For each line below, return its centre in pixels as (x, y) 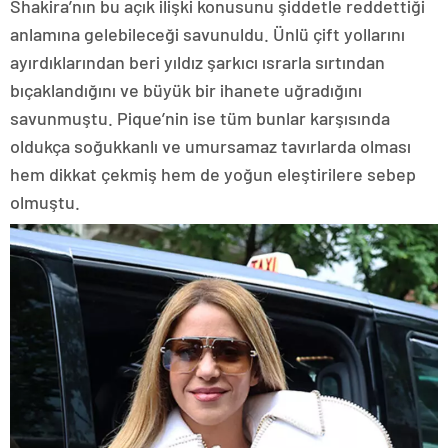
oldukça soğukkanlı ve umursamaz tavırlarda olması (210, 145)
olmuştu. (45, 201)
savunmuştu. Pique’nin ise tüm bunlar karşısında (200, 117)
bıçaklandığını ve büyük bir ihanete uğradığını (186, 89)
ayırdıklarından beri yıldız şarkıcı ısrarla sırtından (197, 61)
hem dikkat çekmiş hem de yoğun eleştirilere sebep (213, 173)
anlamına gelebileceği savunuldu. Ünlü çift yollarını (207, 33)
